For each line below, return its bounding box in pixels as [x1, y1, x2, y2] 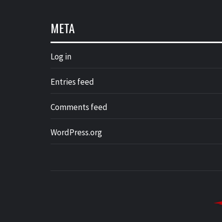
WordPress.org [51, 127, 102, 138]
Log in [51, 51, 71, 62]
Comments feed [51, 102, 108, 112]
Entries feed [51, 76, 94, 87]
